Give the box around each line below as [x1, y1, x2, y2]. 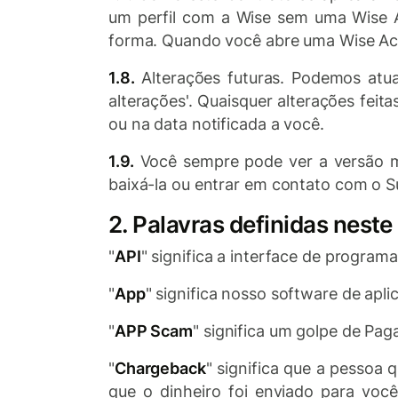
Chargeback [114, 359, 206, 378]
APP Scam [114, 322, 194, 340]
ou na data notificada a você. [108, 115, 324, 133]
